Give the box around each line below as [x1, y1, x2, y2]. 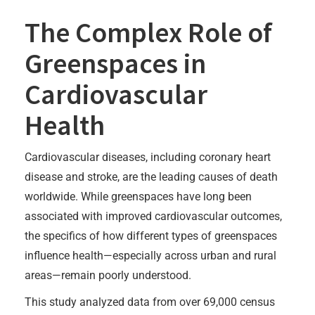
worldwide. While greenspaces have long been [25, 189, 252, 203]
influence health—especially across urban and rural [25, 248, 276, 262]
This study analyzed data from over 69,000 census [25, 295, 275, 309]
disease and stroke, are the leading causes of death [25, 169, 278, 184]
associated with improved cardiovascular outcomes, [25, 209, 282, 223]
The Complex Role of [25, 14, 272, 50]
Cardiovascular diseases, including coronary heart [25, 150, 271, 164]
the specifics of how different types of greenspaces [25, 229, 277, 243]
